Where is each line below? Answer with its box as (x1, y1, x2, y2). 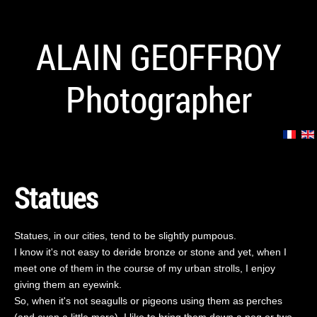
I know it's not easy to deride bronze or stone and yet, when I (14, 246, 287, 258)
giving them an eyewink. (14, 279, 122, 290)
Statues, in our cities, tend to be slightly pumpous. (14, 230, 236, 241)
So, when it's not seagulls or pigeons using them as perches (14, 295, 282, 306)
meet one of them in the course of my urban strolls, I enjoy (14, 263, 275, 274)
